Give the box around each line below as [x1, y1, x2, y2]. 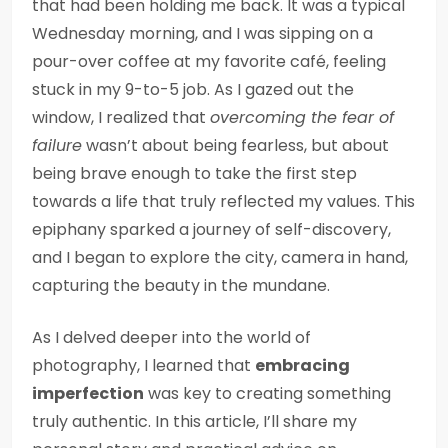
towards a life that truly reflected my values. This [32, 190, 415, 213]
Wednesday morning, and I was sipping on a [32, 22, 373, 45]
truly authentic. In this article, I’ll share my [32, 410, 357, 433]
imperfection [32, 382, 144, 405]
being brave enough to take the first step [32, 162, 357, 185]
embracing [255, 354, 350, 377]
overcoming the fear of [210, 106, 394, 129]
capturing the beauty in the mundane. [32, 274, 330, 297]
